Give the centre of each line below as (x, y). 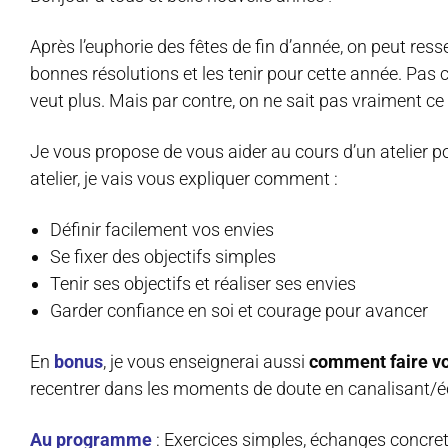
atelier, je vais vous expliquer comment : (184, 179)
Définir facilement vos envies (162, 230)
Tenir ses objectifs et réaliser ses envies (203, 284)
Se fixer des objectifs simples (163, 257)
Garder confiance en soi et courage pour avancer (239, 311)
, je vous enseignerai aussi (206, 362)
